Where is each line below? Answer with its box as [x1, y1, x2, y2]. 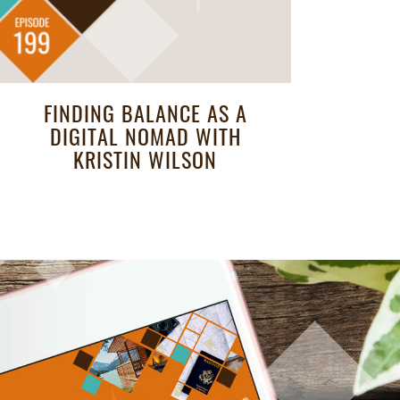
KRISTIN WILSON [73, 143, 218, 176]
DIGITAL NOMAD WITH [49, 120, 241, 153]
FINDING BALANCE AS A [43, 96, 247, 129]
